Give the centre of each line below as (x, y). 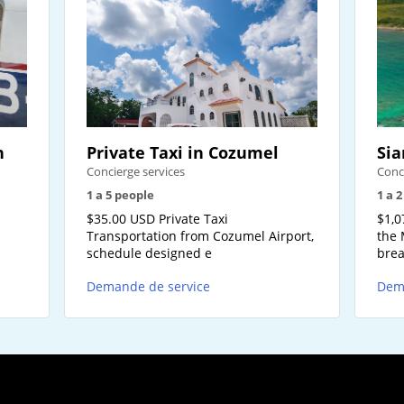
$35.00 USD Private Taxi (157, 219)
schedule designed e (149, 253)
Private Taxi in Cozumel (183, 153)
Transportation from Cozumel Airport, (200, 236)
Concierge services (136, 172)
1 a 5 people (120, 195)
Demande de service (148, 287)
